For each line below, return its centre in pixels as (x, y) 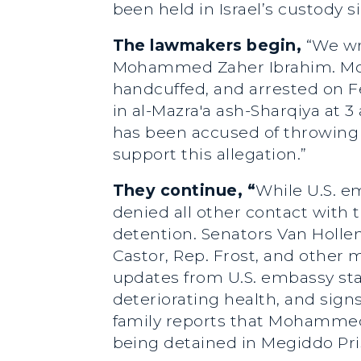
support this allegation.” (210, 154)
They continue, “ (184, 190)
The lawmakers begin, (209, 45)
